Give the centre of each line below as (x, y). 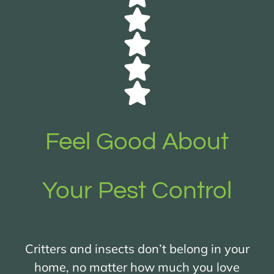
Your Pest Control (137, 190)
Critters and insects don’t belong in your (137, 248)
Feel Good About (137, 141)
